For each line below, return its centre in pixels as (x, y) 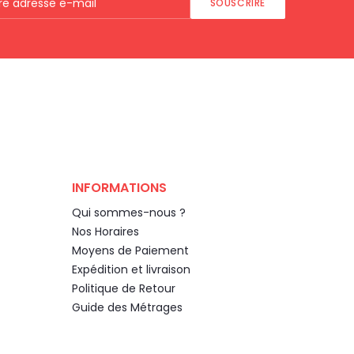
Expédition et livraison (131, 269)
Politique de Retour (124, 288)
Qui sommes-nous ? (129, 212)
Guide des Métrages (127, 307)
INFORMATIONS (119, 188)
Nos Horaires (105, 231)
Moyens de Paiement (130, 250)
